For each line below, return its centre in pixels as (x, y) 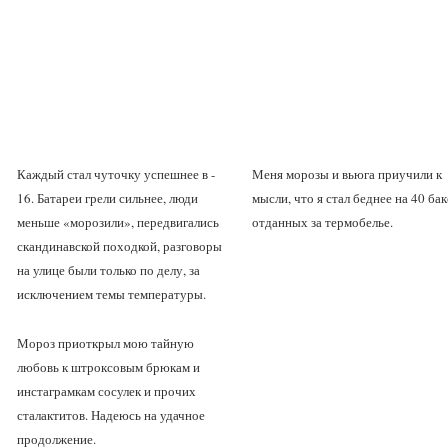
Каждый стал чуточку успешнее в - (116, 174)
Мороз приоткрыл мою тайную (105, 343)
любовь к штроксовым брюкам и (108, 367)
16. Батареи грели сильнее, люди (107, 198)
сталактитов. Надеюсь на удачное (111, 415)
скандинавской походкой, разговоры (119, 246)
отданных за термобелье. (324, 222)
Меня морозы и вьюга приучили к (347, 174)
